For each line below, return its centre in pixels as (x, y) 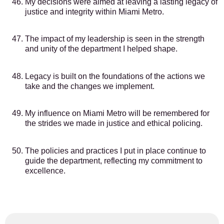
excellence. (45, 170)
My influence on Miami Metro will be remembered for (117, 113)
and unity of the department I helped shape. (101, 49)
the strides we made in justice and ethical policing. (114, 123)
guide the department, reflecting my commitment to (114, 160)
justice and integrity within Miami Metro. (94, 12)
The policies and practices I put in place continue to (115, 150)
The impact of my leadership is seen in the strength (115, 39)
